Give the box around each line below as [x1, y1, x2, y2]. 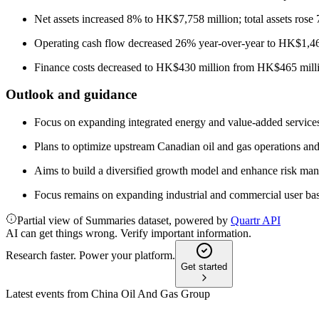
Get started [181, 261, 227, 273]
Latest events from [6, 288, 91, 300]
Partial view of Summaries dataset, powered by [17, 214, 231, 227]
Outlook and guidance [6, 87, 137, 103]
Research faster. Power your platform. [6, 249, 175, 262]
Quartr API [231, 214, 281, 227]
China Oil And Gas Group [91, 288, 210, 300]
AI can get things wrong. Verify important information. [6, 227, 251, 240]
